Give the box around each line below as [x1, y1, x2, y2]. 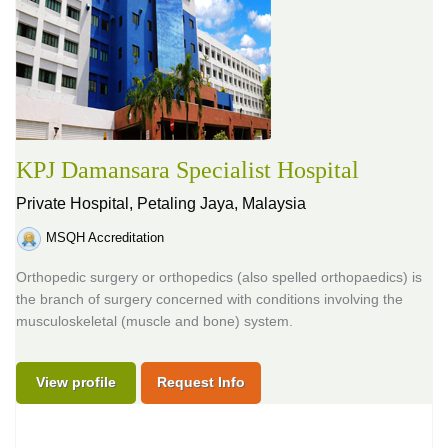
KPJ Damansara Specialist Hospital [16, 157, 359, 183]
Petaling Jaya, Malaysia [137, 195, 306, 212]
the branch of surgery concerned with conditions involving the [16, 291, 403, 307]
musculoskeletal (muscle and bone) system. [16, 313, 293, 329]
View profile [36, 374, 116, 390]
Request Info [157, 374, 245, 390]
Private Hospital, [16, 195, 137, 212]
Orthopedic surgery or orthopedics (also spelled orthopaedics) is [16, 269, 422, 285]
